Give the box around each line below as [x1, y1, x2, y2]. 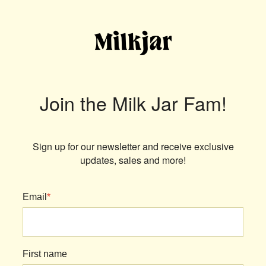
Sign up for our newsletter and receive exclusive [32, 139, 234, 153]
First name [23, 248, 67, 259]
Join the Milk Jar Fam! [39, 89, 227, 117]
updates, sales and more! [80, 153, 186, 167]
